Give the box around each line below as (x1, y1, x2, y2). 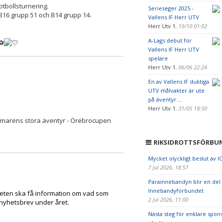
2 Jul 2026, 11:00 (148, 196, 190, 203)
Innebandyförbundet (148, 187, 204, 194)
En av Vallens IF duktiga (148, 78, 209, 85)
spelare (148, 55, 168, 62)
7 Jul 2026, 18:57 (148, 164, 190, 171)
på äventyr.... (148, 96, 182, 103)
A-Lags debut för (148, 37, 192, 44)
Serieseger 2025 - (148, 4, 194, 12)
